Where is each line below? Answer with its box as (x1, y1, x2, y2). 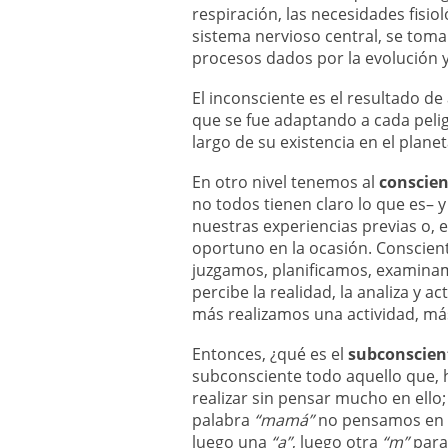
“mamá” (254, 409, 314, 431)
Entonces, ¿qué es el (192, 343, 348, 365)
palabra (192, 409, 254, 431)
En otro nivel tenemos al (192, 171, 379, 193)
